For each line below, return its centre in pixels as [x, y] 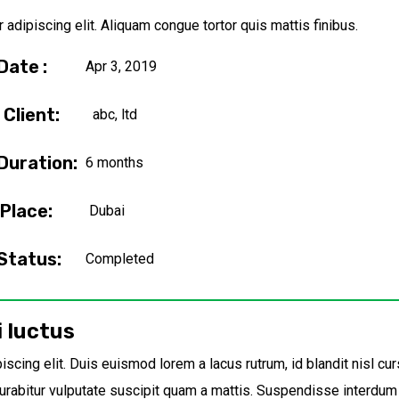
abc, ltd [115, 114]
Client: [32, 114]
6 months [114, 162]
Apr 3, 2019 [121, 66]
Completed [120, 258]
